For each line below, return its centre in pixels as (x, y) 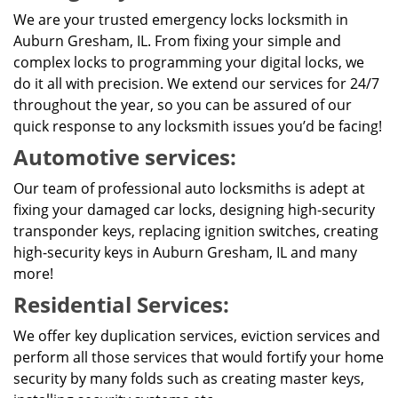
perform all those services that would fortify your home (199, 357)
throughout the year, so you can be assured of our (183, 105)
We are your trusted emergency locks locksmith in (181, 20)
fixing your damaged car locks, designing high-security (194, 210)
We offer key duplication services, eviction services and (197, 336)
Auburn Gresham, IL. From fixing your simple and (177, 41)
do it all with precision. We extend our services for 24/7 (196, 84)
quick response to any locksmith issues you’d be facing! (198, 126)
